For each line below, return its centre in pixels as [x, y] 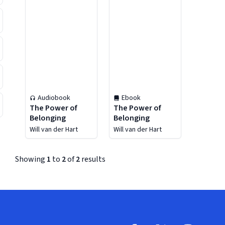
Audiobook [54, 98]
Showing [31, 159]
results [93, 159]
